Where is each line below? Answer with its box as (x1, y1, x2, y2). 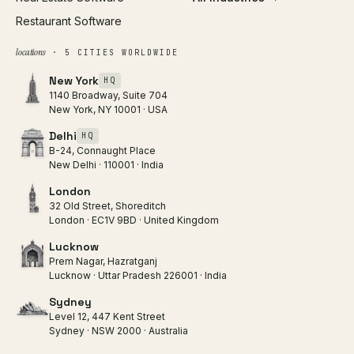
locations (16, 45, 46, 58)
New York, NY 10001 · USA (49, 103, 168, 115)
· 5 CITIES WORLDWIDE (45, 47, 179, 58)
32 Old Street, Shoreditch (49, 199, 166, 212)
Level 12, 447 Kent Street (49, 310, 165, 322)
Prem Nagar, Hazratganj (49, 254, 157, 267)
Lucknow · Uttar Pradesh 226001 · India (49, 269, 227, 281)
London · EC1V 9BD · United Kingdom (49, 213, 219, 226)
